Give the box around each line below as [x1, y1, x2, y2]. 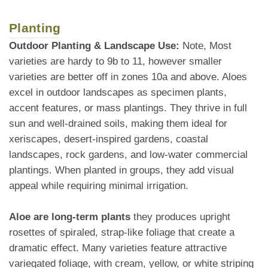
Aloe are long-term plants [9, 211, 130, 223]
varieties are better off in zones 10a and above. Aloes [9, 71, 247, 83]
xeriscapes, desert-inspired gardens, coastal [9, 133, 208, 145]
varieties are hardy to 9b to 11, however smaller [9, 56, 222, 68]
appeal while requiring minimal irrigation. [9, 180, 188, 192]
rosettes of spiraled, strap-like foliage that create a [9, 227, 234, 239]
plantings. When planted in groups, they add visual [9, 165, 234, 176]
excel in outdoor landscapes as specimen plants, [9, 87, 227, 99]
